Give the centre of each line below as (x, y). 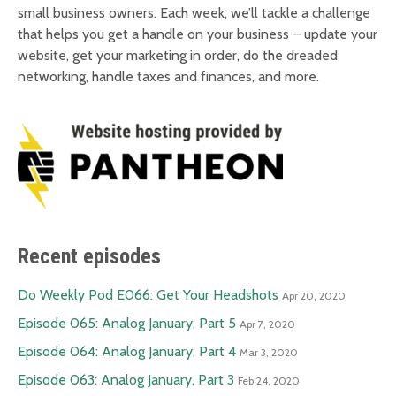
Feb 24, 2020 (269, 381)
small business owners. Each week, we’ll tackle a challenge (194, 13)
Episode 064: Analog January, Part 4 (127, 352)
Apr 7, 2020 (267, 324)
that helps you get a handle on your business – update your (198, 34)
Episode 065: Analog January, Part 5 (127, 324)
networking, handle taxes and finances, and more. (168, 77)
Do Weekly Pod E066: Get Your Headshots (148, 295)
